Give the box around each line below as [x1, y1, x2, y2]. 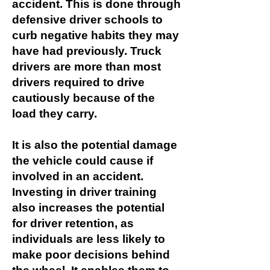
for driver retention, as [12, 217, 134, 230]
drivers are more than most [12, 60, 161, 73]
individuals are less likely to [12, 233, 165, 245]
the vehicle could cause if [12, 154, 153, 167]
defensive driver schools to [12, 13, 163, 26]
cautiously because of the [12, 92, 155, 104]
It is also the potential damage [12, 139, 177, 151]
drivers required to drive [12, 76, 145, 89]
